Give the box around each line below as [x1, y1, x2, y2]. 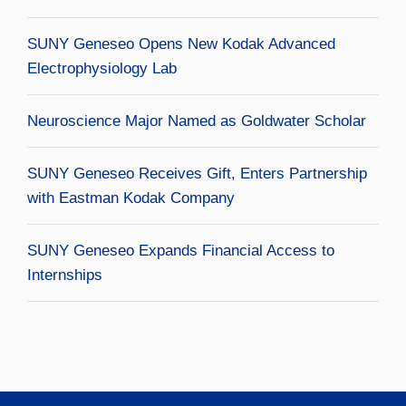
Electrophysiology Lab [27, 59, 177, 77]
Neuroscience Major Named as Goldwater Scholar [27, 111, 366, 130]
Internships [27, 266, 102, 284]
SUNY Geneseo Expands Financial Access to [27, 241, 334, 259]
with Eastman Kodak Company [27, 188, 235, 207]
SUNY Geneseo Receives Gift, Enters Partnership [27, 164, 367, 182]
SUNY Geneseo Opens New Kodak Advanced [27, 34, 335, 53]
